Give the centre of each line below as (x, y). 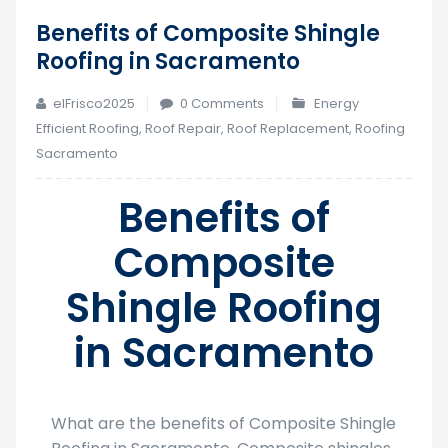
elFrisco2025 (94, 103)
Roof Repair (183, 128)
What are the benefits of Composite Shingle (223, 423)
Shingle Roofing (224, 308)
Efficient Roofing (87, 128)
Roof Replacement (288, 128)
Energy (337, 103)
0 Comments (222, 103)
